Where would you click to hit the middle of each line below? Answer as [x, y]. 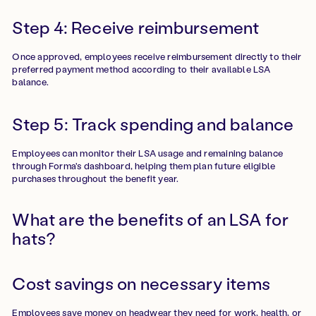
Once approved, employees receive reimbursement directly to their [157, 56]
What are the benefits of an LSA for [150, 219]
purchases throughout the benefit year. [96, 178]
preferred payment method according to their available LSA [141, 69]
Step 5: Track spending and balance [153, 123]
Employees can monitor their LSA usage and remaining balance [148, 153]
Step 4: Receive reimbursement [136, 27]
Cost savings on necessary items [141, 283]
